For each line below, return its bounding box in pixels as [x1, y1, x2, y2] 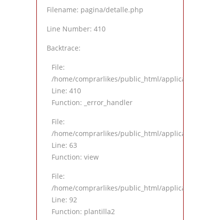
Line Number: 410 [47, 24, 106, 34]
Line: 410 [52, 86, 81, 96]
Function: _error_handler [52, 98, 133, 108]
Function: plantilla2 [52, 207, 115, 217]
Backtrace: [47, 43, 81, 53]
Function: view [52, 152, 99, 162]
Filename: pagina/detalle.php [47, 5, 143, 15]
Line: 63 [52, 140, 77, 150]
